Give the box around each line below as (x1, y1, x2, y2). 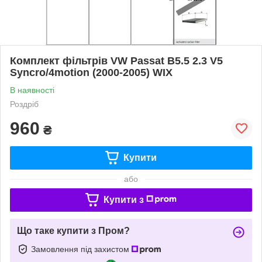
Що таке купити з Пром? (17, 225, 130, 236)
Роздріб (10, 99, 39, 109)
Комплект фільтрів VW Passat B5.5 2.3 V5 (10, 54, 223, 67)
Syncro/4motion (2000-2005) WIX (10, 66, 173, 78)
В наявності (10, 85, 54, 95)
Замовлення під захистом (31, 244, 132, 254)
